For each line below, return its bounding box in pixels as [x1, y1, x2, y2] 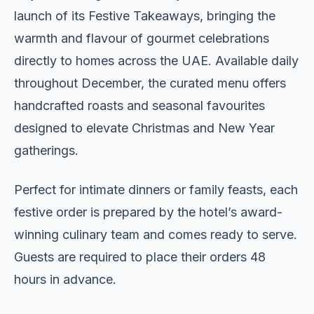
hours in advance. [14, 271, 116, 287]
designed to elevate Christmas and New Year [14, 120, 275, 135]
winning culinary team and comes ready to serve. [14, 226, 297, 242]
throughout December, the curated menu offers [14, 75, 286, 90]
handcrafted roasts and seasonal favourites [14, 97, 265, 113]
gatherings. [14, 142, 78, 158]
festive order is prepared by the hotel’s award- [14, 204, 282, 219]
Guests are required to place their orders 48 [14, 249, 266, 264]
